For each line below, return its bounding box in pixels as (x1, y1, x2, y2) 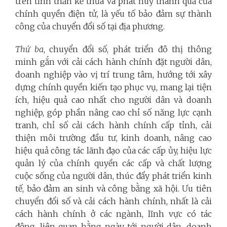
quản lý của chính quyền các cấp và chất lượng (15, 158, 212, 169)
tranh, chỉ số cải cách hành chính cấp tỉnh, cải (15, 120, 212, 131)
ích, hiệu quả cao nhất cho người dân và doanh (15, 95, 212, 105)
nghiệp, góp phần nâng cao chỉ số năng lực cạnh (15, 107, 212, 118)
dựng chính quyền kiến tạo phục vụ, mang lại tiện (15, 82, 212, 93)
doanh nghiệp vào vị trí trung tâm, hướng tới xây (15, 69, 212, 80)
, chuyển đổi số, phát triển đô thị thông (43, 44, 212, 55)
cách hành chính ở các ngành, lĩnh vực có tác (15, 209, 212, 219)
